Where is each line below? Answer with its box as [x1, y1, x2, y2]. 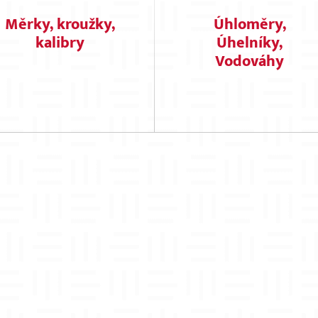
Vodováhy [215, 48, 285, 75]
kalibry [35, 30, 84, 56]
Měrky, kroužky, [4, 11, 115, 38]
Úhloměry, [213, 11, 286, 38]
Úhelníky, [216, 30, 283, 56]
